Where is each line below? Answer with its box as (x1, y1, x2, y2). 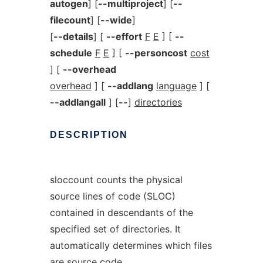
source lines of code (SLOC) (49, 190, 176, 202)
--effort (106, 31, 142, 42)
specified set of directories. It (49, 223, 181, 235)
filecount (49, 14, 90, 26)
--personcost (124, 47, 187, 59)
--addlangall (49, 96, 106, 108)
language (156, 80, 197, 92)
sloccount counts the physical (49, 174, 183, 186)
